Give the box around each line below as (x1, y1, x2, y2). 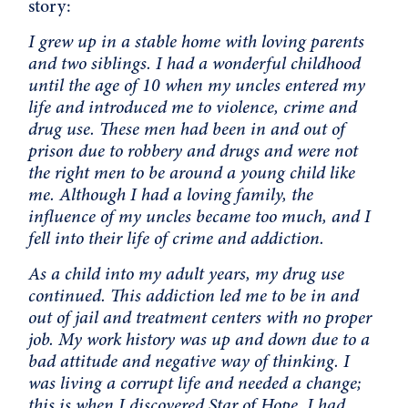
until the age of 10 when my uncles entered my (28, 72, 366, 97)
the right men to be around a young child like (28, 159, 356, 185)
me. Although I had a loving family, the (28, 181, 314, 207)
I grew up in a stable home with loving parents (28, 28, 365, 54)
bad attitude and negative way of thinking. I (28, 348, 351, 373)
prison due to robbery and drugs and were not (28, 138, 359, 163)
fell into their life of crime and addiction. (28, 225, 325, 250)
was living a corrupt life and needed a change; (28, 370, 362, 395)
